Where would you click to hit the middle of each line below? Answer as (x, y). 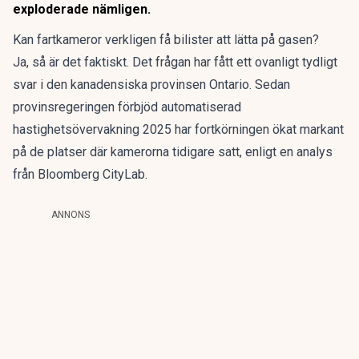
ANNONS (71, 215)
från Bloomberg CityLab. (80, 174)
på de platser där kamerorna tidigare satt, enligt (146, 152)
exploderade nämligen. (82, 9)
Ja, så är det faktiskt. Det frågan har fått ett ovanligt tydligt (175, 62)
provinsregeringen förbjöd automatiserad (127, 107)
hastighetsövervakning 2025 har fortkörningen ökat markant (178, 129)
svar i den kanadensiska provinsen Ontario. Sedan (151, 85)
